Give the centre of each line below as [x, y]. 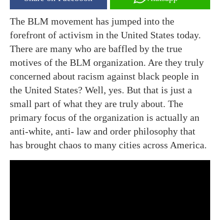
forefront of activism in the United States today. [105, 35]
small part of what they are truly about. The [96, 104]
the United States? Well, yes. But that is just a [101, 90]
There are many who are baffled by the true [96, 49]
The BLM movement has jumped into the [92, 21]
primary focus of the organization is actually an [105, 117]
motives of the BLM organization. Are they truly [107, 62]
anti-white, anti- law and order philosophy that [103, 131]
